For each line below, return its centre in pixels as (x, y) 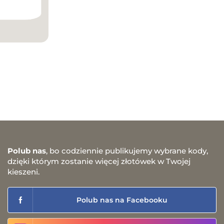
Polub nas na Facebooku (122, 200)
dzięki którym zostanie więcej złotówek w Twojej (99, 161)
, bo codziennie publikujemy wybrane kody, (127, 150)
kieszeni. (23, 171)
